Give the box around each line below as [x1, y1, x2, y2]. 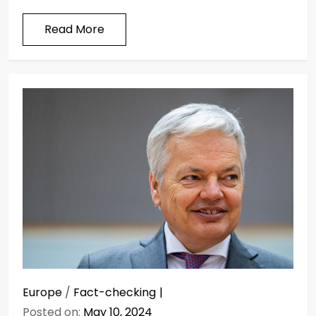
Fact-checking [73, 284, 156, 300]
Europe [23, 284, 62, 300]
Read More [44, 20, 104, 37]
